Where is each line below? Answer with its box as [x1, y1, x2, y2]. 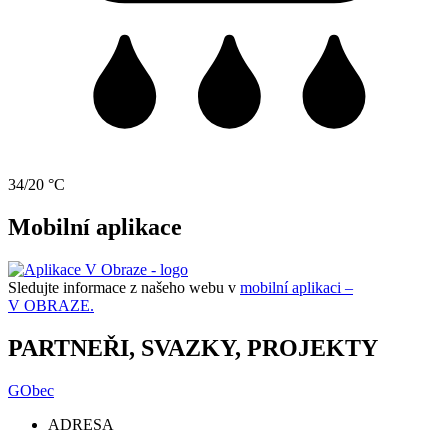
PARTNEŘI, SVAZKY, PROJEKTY [8, 334, 378, 361]
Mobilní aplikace [8, 213, 182, 240]
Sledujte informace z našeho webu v [8, 278, 240, 296]
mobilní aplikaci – [240, 278, 353, 296]
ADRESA [48, 415, 114, 433]
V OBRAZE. [8, 296, 94, 314]
